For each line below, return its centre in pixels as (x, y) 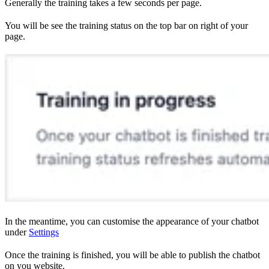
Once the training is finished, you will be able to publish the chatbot (132, 255)
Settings (44, 232)
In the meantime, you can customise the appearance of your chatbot (132, 221)
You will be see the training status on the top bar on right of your (126, 26)
